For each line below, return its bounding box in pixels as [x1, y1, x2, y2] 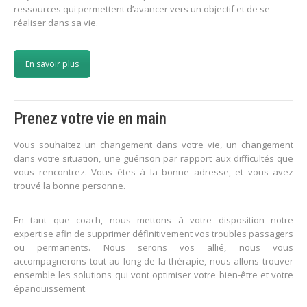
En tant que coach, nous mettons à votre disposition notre [14, 214, 293, 227]
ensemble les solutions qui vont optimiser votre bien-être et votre [14, 269, 293, 282]
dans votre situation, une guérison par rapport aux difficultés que [14, 152, 293, 165]
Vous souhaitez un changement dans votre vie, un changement [14, 138, 293, 151]
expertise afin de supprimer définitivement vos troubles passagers [14, 228, 293, 241]
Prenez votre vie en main [14, 110, 167, 129]
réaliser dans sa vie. [14, 16, 98, 29]
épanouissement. [14, 282, 87, 295]
